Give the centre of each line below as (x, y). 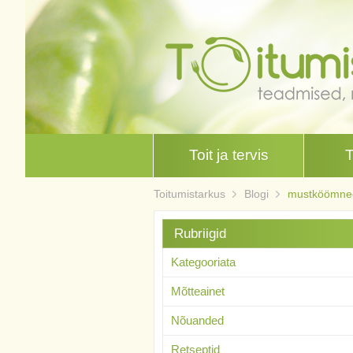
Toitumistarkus (189, 194)
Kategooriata (203, 262)
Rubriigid (200, 234)
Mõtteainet (197, 291)
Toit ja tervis (229, 155)
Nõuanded (197, 320)
